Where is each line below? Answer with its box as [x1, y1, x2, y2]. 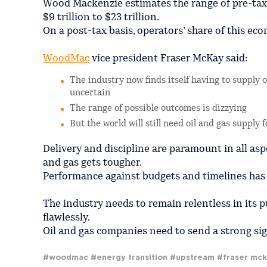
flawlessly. [43, 213, 90, 223]
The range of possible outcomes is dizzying [70, 104, 247, 114]
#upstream [170, 254, 215, 262]
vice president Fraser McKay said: [89, 54, 247, 64]
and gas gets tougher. [43, 158, 142, 169]
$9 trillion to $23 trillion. [43, 13, 159, 23]
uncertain [70, 89, 110, 98]
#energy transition [91, 254, 167, 262]
